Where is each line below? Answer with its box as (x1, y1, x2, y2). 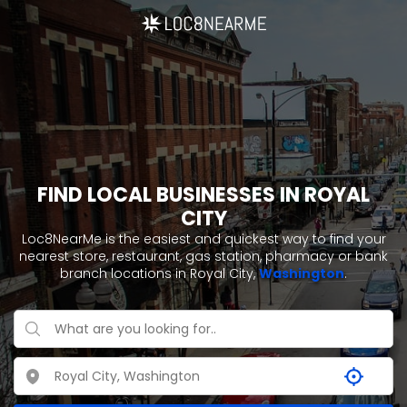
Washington (259, 264, 344, 283)
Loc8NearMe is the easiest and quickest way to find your (21, 230, 386, 248)
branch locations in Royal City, (60, 264, 259, 283)
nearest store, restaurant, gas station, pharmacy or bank (19, 247, 388, 265)
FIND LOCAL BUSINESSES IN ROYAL (37, 181, 370, 209)
